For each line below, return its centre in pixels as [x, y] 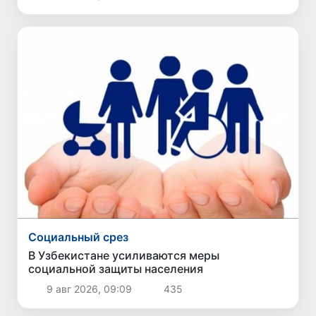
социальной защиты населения [116, 268]
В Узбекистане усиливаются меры [124, 255]
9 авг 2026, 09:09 [89, 288]
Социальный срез [79, 237]
